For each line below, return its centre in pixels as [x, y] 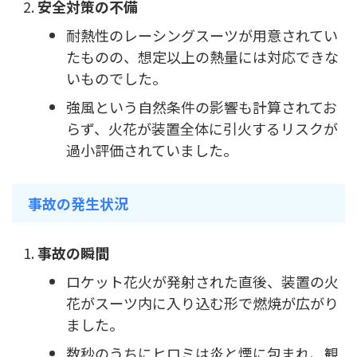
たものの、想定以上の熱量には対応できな [202, 57]
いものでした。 [116, 78]
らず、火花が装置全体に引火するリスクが [202, 129]
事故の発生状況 [78, 204]
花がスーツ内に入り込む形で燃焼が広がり [202, 303]
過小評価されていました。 [152, 150]
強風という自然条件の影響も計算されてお [202, 107]
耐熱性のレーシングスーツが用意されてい [202, 35]
